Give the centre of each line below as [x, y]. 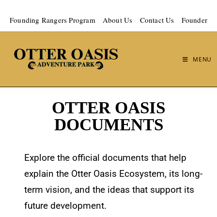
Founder [194, 20]
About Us [117, 20]
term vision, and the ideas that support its [109, 190]
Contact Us [157, 20]
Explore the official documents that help [105, 158]
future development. [65, 206]
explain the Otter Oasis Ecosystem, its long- [113, 174]
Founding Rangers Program [53, 20]
